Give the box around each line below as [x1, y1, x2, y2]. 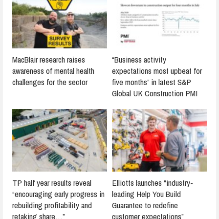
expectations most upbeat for [112, 65, 202, 76]
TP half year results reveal [12, 176, 92, 188]
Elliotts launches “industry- [112, 176, 193, 188]
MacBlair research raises [12, 53, 86, 65]
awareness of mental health [12, 65, 95, 76]
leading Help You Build [112, 188, 181, 199]
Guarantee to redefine [112, 199, 178, 211]
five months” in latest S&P [112, 76, 191, 88]
